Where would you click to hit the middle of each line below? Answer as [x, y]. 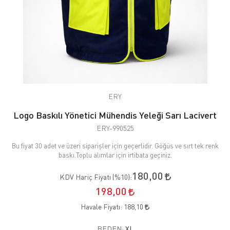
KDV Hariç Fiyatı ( [87, 177]
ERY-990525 [115, 128]
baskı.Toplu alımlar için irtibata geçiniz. [115, 155]
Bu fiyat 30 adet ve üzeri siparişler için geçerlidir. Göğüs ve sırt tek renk [115, 146]
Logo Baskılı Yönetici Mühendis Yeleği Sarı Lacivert [115, 115]
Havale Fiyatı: [102, 206]
